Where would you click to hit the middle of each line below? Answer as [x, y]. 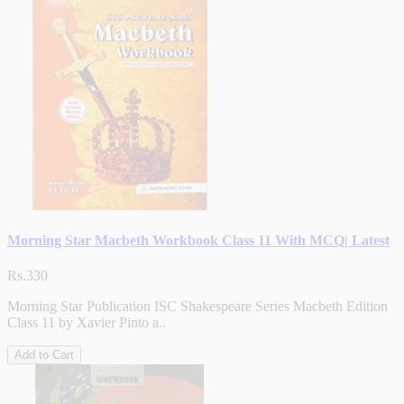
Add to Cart [44, 355]
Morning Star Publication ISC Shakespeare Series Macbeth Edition [197, 307]
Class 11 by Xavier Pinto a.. [87, 323]
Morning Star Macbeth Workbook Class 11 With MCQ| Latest [198, 240]
